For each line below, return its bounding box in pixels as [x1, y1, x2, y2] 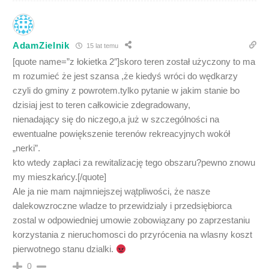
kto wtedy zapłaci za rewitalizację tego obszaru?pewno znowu [13, 157, 255, 168]
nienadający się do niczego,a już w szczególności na [13, 114, 219, 124]
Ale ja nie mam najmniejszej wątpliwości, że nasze [13, 186, 210, 196]
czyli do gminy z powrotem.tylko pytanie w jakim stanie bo [13, 85, 240, 95]
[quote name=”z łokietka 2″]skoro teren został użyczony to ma [13, 56, 255, 67]
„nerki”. [13, 143, 40, 153]
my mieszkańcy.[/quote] [13, 172, 106, 182]
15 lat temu [84, 41, 118, 49]
